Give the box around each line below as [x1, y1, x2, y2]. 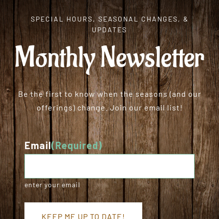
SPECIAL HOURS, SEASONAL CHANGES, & [30, 15, 189, 23]
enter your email [24, 180, 81, 189]
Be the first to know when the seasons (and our [18, 89, 201, 99]
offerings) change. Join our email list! [36, 103, 183, 112]
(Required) [51, 139, 103, 151]
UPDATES [92, 25, 127, 34]
